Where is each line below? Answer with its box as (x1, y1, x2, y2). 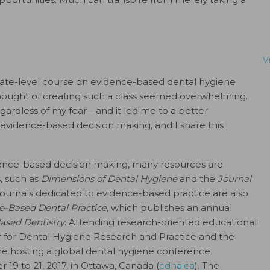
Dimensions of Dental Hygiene (41, 173, 180, 184)
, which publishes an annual (107, 202, 232, 213)
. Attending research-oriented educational (64, 216, 257, 228)
